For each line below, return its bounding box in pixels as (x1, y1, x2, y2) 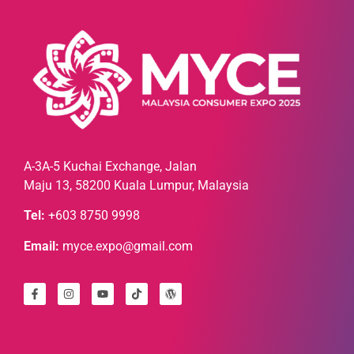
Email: (24, 238, 59, 254)
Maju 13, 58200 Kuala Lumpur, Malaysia (24, 177, 249, 193)
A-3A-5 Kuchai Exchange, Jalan (24, 158, 197, 174)
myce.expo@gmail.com (59, 238, 193, 254)
